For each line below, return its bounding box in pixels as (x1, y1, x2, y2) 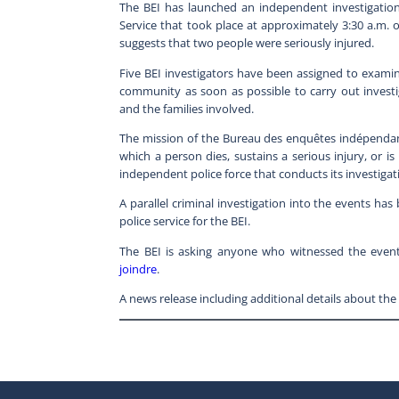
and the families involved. (119, 100, 255, 117)
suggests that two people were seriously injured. (119, 35, 375, 52)
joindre (119, 260, 158, 277)
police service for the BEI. (119, 213, 251, 230)
